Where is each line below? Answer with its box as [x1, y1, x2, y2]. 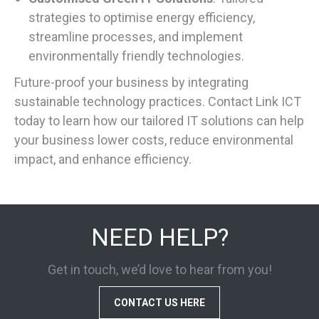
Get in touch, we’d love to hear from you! [47, 262, 272, 278]
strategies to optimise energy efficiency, [28, 10, 255, 26]
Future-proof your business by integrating [14, 75, 249, 90]
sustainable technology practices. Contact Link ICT [14, 94, 301, 110]
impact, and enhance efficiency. [14, 152, 192, 167]
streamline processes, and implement [28, 29, 243, 45]
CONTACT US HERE [114, 297, 205, 309]
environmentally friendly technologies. [28, 48, 244, 64]
